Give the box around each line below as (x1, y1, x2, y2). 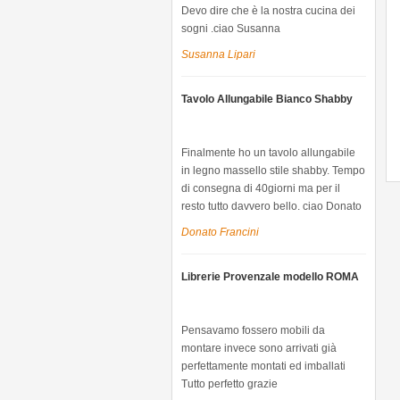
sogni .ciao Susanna (180, 22, 280, 35)
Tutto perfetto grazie (180, 378, 278, 390)
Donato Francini (180, 226, 259, 238)
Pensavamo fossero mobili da (180, 324, 325, 337)
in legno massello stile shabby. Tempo (180, 164, 365, 177)
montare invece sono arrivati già (180, 342, 337, 354)
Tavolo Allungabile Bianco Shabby (180, 93, 353, 105)
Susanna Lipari (180, 48, 255, 61)
